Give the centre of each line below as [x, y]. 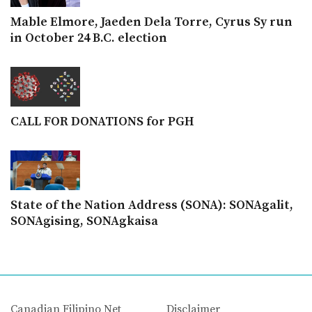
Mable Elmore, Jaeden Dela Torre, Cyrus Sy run [151, 22]
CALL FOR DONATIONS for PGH [102, 121]
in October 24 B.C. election [89, 38]
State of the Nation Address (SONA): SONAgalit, [152, 205]
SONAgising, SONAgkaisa [84, 221]
